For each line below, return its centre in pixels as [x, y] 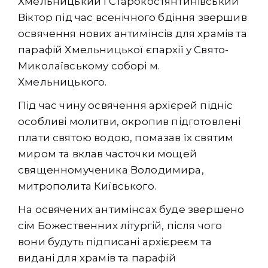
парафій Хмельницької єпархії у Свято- [124, 49]
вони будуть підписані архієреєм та [115, 241]
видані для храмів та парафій [97, 258]
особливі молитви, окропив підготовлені [130, 121]
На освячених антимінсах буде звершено [131, 209]
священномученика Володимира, [111, 170]
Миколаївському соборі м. [89, 66]
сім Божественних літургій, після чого [120, 225]
